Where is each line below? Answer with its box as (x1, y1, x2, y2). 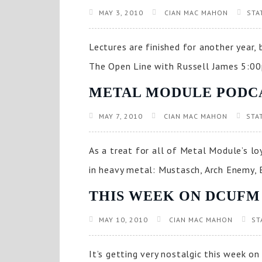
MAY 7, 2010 (99, 112, 143, 120)
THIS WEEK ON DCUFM (89, 188, 260, 204)
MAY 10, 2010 (99, 215, 148, 224)
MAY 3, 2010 (99, 8, 143, 17)
